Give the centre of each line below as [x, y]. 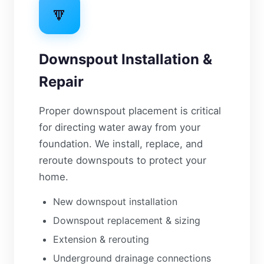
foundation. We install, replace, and [121, 144]
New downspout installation [115, 202]
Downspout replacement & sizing [127, 220]
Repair [61, 82]
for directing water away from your [120, 127]
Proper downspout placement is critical [130, 111]
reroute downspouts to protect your [123, 160]
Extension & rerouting [101, 239]
